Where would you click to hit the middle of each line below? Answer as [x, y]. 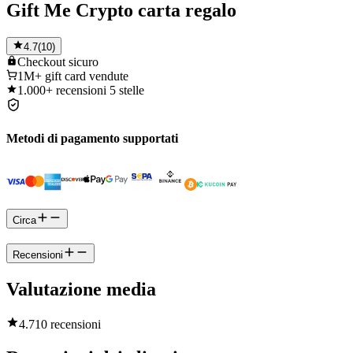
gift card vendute [87, 76]
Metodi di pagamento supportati [92, 139]
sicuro [84, 61]
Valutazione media [81, 289]
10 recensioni [68, 324]
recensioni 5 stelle [100, 90]
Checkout [41, 61]
